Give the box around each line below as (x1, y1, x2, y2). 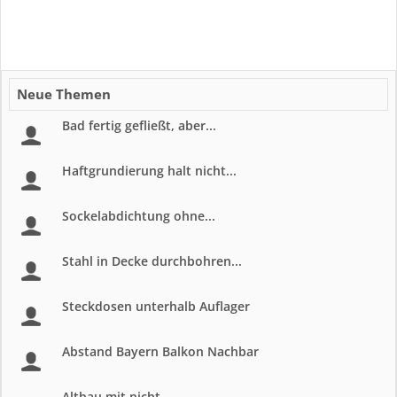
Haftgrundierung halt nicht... (62, 162, 237, 179)
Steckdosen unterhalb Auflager (62, 298, 250, 315)
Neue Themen (17, 85, 111, 103)
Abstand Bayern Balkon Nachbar (62, 343, 259, 360)
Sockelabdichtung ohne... (62, 207, 215, 224)
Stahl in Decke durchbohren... (62, 253, 242, 269)
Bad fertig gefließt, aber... (62, 117, 216, 134)
